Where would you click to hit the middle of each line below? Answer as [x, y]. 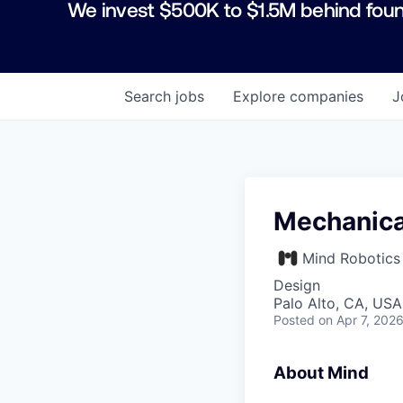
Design [297, 285]
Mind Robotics [351, 258]
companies [327, 96]
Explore [261, 96]
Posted [294, 319]
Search [150, 96]
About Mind [321, 372]
